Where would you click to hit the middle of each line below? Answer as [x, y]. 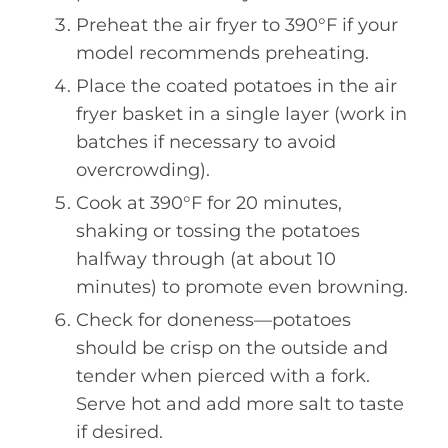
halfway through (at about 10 [206, 259]
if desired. [119, 432]
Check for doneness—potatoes [213, 320]
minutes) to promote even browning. [242, 287]
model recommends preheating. [222, 53]
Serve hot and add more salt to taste [240, 404]
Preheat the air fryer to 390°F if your [237, 25]
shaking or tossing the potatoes [218, 231]
